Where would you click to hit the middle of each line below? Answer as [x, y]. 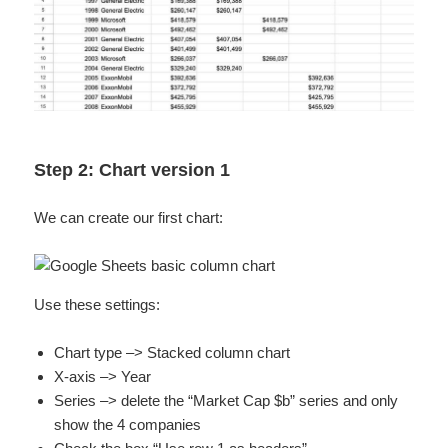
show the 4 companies [128, 425]
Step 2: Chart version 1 [132, 170]
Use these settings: [97, 305]
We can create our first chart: [129, 218]
